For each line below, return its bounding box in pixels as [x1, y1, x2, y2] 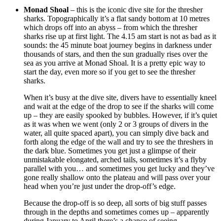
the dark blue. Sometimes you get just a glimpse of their [24, 147, 196, 155]
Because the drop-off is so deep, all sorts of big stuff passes [24, 199, 207, 208]
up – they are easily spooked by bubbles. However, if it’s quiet [24, 111, 217, 120]
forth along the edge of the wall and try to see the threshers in [24, 138, 213, 147]
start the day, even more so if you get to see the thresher [24, 68, 195, 76]
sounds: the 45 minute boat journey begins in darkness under [24, 41, 212, 50]
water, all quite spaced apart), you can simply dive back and [24, 129, 209, 138]
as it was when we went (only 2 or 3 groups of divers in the [24, 120, 208, 129]
